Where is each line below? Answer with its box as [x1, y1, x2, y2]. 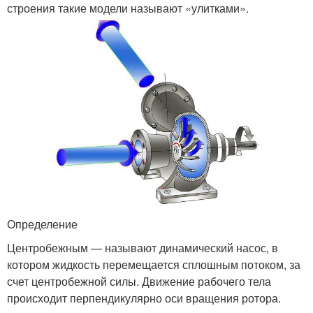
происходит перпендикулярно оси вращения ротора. [7, 290, 281, 307]
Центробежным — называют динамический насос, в [7, 240, 278, 256]
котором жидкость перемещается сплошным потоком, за [7, 256, 300, 273]
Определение [7, 216, 78, 233]
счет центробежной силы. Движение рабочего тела [7, 273, 271, 290]
